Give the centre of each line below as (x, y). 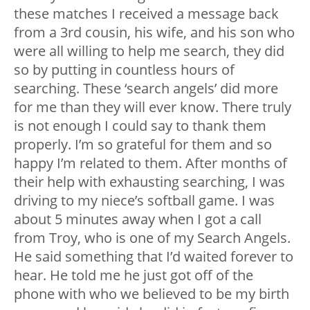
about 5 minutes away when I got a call (138, 219)
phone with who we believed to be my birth (152, 293)
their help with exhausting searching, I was (149, 181)
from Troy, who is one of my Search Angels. (152, 237)
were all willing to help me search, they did (149, 51)
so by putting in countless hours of (124, 69)
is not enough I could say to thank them (140, 125)
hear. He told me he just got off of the (134, 275)
